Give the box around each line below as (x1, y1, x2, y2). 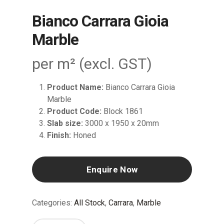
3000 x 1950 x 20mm (83, 118, 159, 128)
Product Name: (47, 82, 103, 92)
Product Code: (47, 106, 101, 116)
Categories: (32, 197, 74, 207)
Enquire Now (86, 164, 138, 174)
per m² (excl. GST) (32, 54, 152, 72)
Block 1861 (101, 106, 143, 116)
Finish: (47, 130, 71, 140)
